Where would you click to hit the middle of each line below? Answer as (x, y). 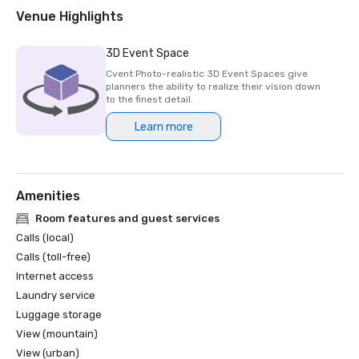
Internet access (55, 276)
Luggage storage (59, 315)
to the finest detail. (149, 99)
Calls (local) (45, 238)
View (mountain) (57, 334)
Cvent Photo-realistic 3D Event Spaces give (207, 74)
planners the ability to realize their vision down (213, 87)
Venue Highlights (70, 16)
